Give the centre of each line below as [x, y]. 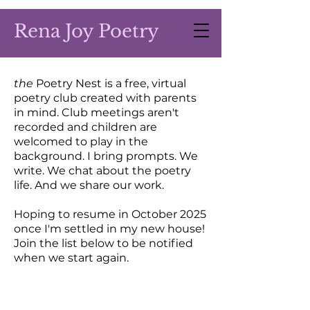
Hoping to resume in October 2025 [110, 214]
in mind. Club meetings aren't [97, 112]
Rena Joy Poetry [86, 31]
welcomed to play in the [81, 142]
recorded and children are [85, 127]
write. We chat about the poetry [102, 171]
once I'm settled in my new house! [109, 229]
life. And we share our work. [90, 185]
